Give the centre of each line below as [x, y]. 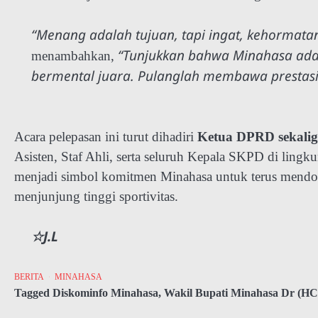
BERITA [29, 278]
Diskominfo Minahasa [105, 294]
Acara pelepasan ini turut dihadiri [106, 136]
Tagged [33, 294]
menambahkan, [75, 55]
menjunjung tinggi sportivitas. [96, 196]
